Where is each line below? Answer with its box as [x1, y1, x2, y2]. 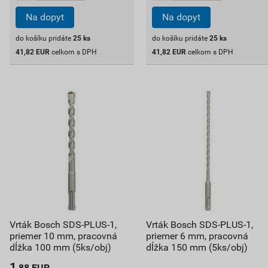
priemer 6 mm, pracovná [145, 230, 248, 242]
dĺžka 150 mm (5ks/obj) [145, 241, 248, 253]
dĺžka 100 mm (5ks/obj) [10, 241, 111, 253]
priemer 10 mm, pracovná [10, 230, 117, 242]
